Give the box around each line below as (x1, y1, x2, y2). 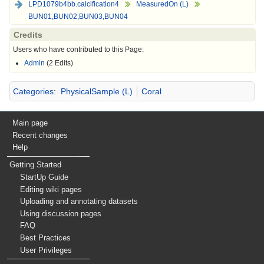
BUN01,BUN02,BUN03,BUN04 (28, 12, 128, 21)
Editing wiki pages (20, 184, 82, 194)
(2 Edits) (45, 59, 74, 68)
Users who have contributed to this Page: (13, 45, 144, 54)
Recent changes (12, 130, 68, 140)
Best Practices (20, 233, 71, 243)
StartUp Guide (20, 173, 69, 182)
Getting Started (9, 160, 61, 170)
